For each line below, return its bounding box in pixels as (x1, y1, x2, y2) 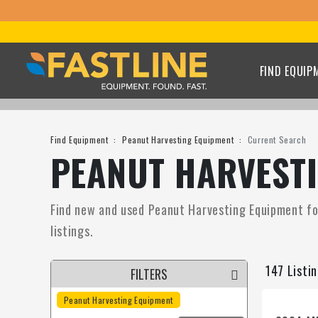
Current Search (247, 133, 307, 146)
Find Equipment (50, 133, 109, 146)
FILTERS (130, 265, 168, 283)
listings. (50, 221, 94, 240)
